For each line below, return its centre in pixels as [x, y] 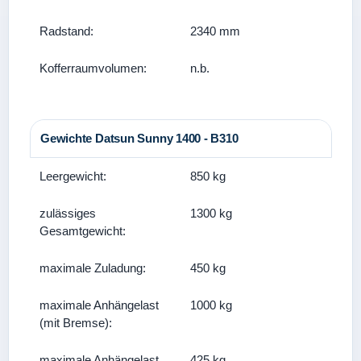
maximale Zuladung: [93, 268]
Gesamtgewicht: [83, 231]
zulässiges [68, 213]
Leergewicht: [73, 176]
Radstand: [66, 31]
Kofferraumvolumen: [93, 68]
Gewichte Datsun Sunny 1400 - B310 [139, 138]
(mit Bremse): [76, 323]
